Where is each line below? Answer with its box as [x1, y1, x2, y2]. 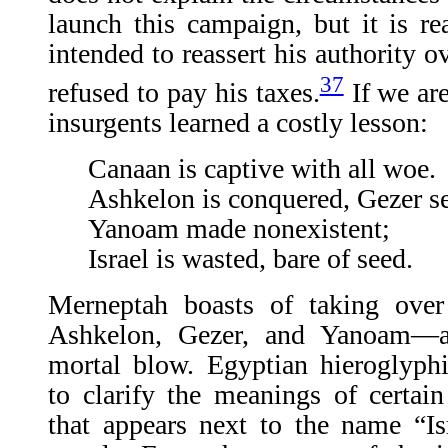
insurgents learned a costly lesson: [48, 107, 428, 139]
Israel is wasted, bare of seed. [88, 243, 413, 275]
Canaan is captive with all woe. [88, 153, 436, 185]
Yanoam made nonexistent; [88, 213, 390, 245]
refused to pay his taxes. [48, 77, 320, 109]
